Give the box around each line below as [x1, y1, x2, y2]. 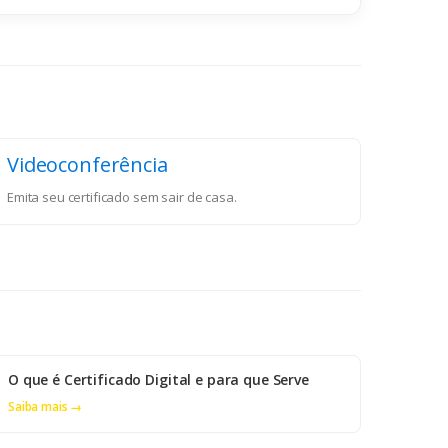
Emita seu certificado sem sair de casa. [7, 188, 237, 207]
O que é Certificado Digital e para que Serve [8, 370, 309, 390]
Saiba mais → [8, 398, 83, 416]
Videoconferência [7, 151, 168, 179]
